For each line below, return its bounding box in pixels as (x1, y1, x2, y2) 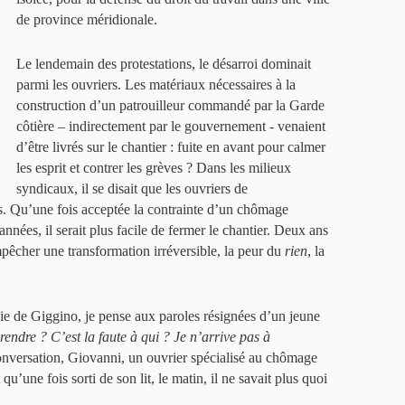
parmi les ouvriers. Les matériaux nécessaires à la (16, 77, 296, 92)
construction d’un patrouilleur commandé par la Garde (16, 98, 325, 113)
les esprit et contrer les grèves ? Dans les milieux (16, 160, 291, 175)
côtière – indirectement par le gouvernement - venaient (16, 118, 325, 134)
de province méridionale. (16, 12, 157, 27)
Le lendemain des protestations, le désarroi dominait (16, 56, 311, 71)
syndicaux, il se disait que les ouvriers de (16, 181, 248, 196)
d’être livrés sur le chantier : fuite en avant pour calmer (16, 139, 325, 155)
